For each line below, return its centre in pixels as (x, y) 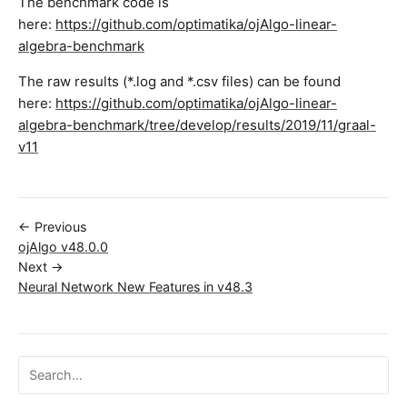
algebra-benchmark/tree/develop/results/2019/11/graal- (197, 125)
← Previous (52, 227)
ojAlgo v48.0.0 (63, 247)
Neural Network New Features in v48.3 (135, 287)
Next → (41, 267)
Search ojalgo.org (72, 368)
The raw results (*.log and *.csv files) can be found (179, 82)
